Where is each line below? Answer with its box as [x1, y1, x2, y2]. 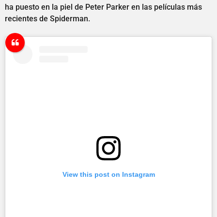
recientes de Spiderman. [5, 14, 90, 24]
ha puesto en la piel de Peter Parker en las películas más [5, 2, 202, 12]
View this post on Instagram [62, 170, 155, 179]
